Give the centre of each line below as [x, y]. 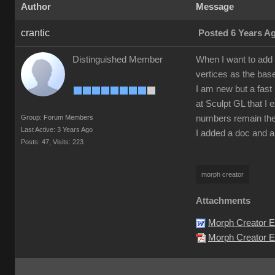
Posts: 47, [36, 142]
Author [36, 7]
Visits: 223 [68, 142]
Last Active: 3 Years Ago [57, 130]
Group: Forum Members [57, 117]
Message [215, 7]
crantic [35, 33]
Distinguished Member [118, 60]
